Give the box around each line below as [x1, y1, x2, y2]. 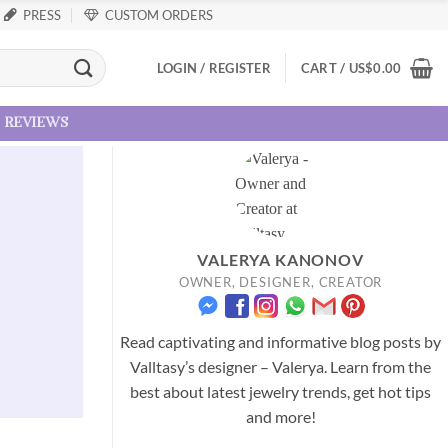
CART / [300, 60, 349, 76]
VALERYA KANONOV [197, 249, 364, 269]
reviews [4, 117, 69, 130]
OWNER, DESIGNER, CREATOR [178, 273, 383, 290]
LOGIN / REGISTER [156, 60, 271, 76]
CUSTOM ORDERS [105, 7, 214, 23]
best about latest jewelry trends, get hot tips [130, 382, 431, 402]
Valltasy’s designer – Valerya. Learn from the [130, 357, 431, 377]
